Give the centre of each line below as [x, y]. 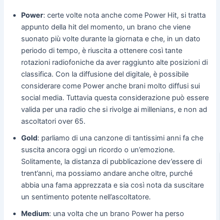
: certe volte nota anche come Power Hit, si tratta [124, 15]
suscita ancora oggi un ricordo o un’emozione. [98, 150]
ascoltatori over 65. [53, 121]
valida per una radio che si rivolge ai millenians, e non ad [114, 109]
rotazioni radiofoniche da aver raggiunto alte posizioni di [114, 62]
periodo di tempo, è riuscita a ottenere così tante [101, 50]
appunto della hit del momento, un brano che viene [106, 27]
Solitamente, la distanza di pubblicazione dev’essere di [111, 161]
